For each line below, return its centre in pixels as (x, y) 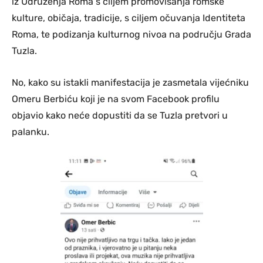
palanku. (31, 132)
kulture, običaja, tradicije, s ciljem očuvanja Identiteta (129, 18)
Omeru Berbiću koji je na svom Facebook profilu (116, 99)
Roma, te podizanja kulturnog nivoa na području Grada (131, 35)
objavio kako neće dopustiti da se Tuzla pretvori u (120, 116)
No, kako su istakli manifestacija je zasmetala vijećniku (130, 83)
